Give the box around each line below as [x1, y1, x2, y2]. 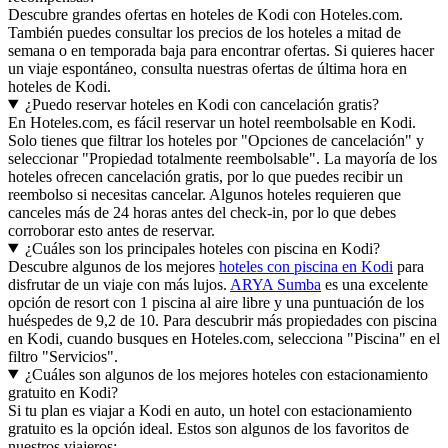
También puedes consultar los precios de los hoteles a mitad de [8, 23, 401, 41]
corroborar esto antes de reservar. [8, 221, 215, 239]
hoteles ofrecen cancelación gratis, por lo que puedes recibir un [8, 167, 403, 185]
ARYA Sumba [230, 275, 321, 293]
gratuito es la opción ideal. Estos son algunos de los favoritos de [8, 419, 409, 437]
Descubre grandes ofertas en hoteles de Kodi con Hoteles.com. [8, 5, 403, 23]
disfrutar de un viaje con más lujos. [8, 275, 230, 293]
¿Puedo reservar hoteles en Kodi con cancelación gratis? [24, 95, 379, 113]
